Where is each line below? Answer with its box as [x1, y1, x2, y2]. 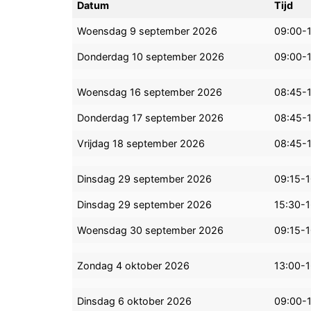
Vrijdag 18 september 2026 [77, 137, 205, 150]
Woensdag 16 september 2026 [77, 86, 223, 99]
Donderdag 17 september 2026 [77, 112, 224, 124]
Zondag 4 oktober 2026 [77, 260, 190, 272]
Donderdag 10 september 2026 [77, 51, 225, 63]
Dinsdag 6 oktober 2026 [77, 295, 192, 308]
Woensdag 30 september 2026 [77, 224, 224, 237]
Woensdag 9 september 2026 [77, 25, 218, 37]
